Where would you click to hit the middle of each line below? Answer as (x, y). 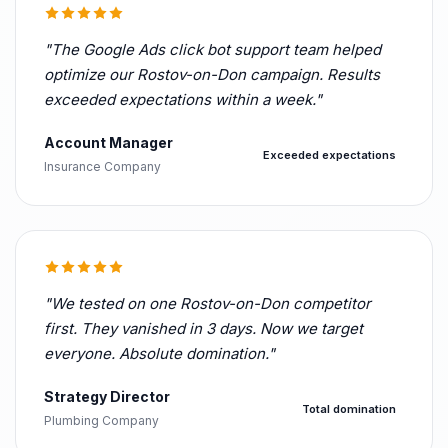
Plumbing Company (101, 420)
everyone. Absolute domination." (159, 353)
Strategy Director (107, 396)
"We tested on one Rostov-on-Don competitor (207, 303)
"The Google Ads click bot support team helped (212, 49)
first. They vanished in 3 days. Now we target (203, 328)
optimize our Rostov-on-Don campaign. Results (212, 74)
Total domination (349, 408)
